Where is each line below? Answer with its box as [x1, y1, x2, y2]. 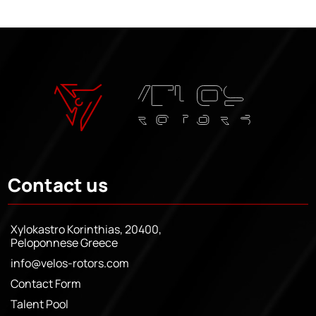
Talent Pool [10, 296, 68, 312]
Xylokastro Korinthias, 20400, [10, 221, 162, 237]
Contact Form [10, 275, 81, 291]
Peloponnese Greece [10, 234, 118, 250]
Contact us [8, 171, 109, 197]
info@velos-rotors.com [10, 255, 129, 271]
